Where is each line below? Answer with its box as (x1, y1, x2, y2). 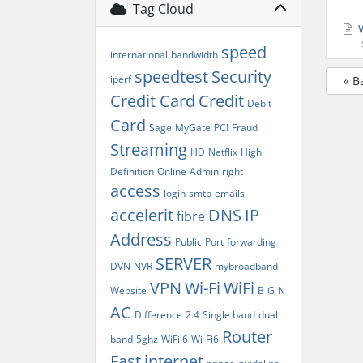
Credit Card (109, 90, 195, 113)
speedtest (134, 66, 208, 88)
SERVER (155, 253, 211, 275)
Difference (134, 308, 182, 322)
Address (109, 228, 172, 251)
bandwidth (170, 48, 218, 62)
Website (109, 284, 147, 298)
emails (214, 186, 245, 201)
